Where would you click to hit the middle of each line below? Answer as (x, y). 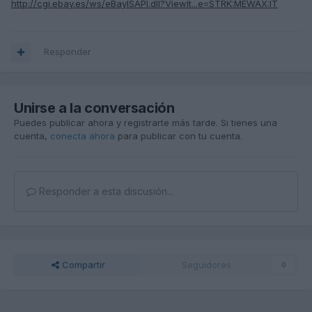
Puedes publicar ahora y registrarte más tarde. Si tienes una (146, 123)
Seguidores (206, 265)
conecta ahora (83, 136)
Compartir (82, 265)
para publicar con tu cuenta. (179, 136)
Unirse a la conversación (94, 108)
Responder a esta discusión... (105, 192)
